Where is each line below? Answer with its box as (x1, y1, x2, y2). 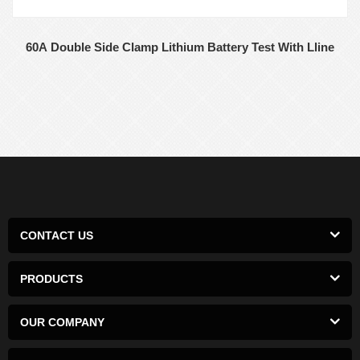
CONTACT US (20, 229, 93, 243)
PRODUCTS (20, 272, 83, 286)
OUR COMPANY (20, 316, 104, 329)
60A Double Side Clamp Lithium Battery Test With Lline (26, 40, 334, 55)
